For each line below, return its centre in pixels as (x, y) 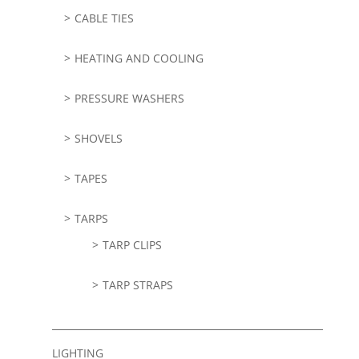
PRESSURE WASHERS (129, 99)
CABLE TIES (104, 18)
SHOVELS (98, 139)
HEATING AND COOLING (139, 58)
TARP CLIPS (132, 245)
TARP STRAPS (137, 285)
